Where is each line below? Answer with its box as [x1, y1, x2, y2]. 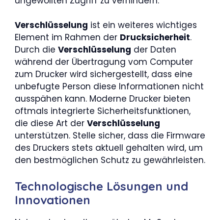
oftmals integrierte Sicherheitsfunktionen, [15, 105, 191, 117]
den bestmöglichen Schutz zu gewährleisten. [15, 154, 205, 166]
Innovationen [15, 192, 90, 207]
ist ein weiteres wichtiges [88, 19, 197, 31]
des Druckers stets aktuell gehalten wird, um [15, 142, 203, 154]
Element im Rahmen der [15, 31, 120, 43]
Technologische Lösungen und [15, 178, 188, 193]
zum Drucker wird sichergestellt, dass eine [15, 68, 192, 80]
